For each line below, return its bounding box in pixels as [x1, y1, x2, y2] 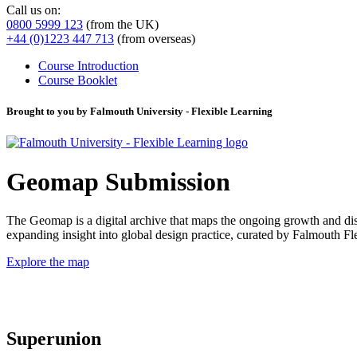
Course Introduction [38, 58, 139, 73]
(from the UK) [83, 17, 159, 31]
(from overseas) [114, 31, 195, 45]
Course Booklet [38, 73, 117, 87]
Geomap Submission [6, 167, 230, 196]
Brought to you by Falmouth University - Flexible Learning [6, 105, 273, 118]
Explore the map [6, 255, 89, 269]
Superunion [6, 328, 101, 349]
